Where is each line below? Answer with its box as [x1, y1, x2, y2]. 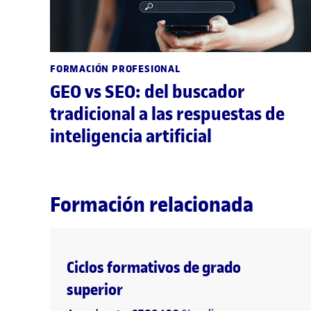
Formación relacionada [50, 191, 253, 219]
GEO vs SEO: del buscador [50, 81, 245, 104]
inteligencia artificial [50, 125, 212, 149]
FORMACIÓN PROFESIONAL [50, 62, 180, 77]
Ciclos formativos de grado [67, 257, 241, 278]
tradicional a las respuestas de [50, 103, 285, 126]
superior [67, 279, 123, 301]
